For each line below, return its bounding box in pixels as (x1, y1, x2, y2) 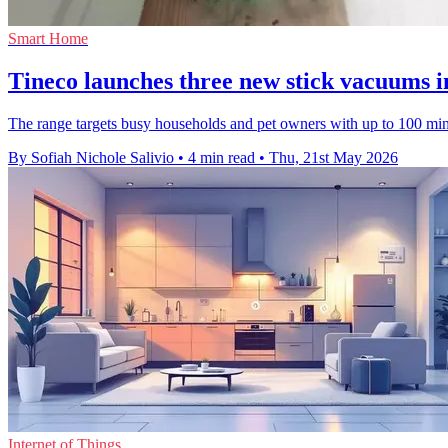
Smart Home (8, 30, 88, 48)
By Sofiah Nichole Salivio (8, 149, 174, 167)
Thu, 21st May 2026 (269, 149, 398, 167)
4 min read (188, 149, 255, 167)
